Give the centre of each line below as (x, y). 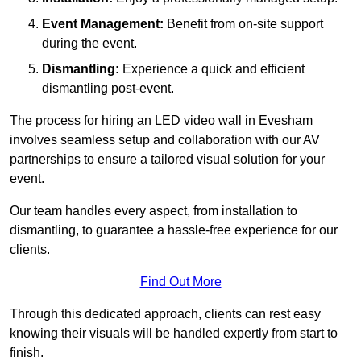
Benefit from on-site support (243, 23)
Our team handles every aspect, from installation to (154, 210)
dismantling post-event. (108, 88)
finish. (27, 352)
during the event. (89, 43)
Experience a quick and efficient (212, 68)
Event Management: (103, 23)
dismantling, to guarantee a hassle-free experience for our (174, 230)
